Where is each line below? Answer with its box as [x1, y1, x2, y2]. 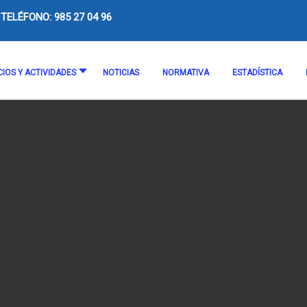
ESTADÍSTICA [232, 68, 282, 77]
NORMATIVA [162, 68, 209, 77]
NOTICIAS [103, 68, 139, 77]
